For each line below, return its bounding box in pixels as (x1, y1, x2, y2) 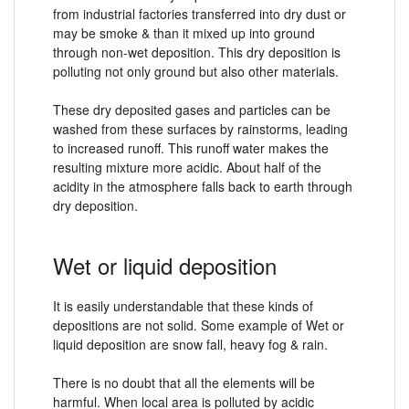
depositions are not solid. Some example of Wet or (53, 315, 344, 334)
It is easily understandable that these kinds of (53, 296, 313, 315)
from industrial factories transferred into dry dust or (53, 4, 346, 23)
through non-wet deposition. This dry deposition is (53, 42, 341, 61)
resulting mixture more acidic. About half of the (53, 157, 321, 176)
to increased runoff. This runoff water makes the (53, 138, 329, 157)
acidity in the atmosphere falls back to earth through (53, 176, 352, 195)
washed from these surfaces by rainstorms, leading (53, 119, 348, 138)
